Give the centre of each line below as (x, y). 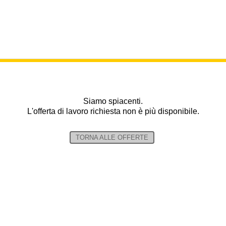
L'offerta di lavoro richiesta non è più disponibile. (113, 111)
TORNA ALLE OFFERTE (112, 137)
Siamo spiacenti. (113, 101)
